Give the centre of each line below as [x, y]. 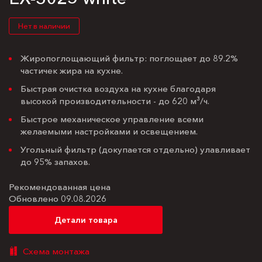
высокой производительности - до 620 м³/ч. [115, 101]
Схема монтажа [56, 251]
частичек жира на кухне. [72, 70]
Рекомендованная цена [60, 187]
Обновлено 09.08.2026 [58, 198]
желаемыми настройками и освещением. [109, 131]
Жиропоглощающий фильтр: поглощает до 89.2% [129, 58]
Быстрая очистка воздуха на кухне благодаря [118, 88]
